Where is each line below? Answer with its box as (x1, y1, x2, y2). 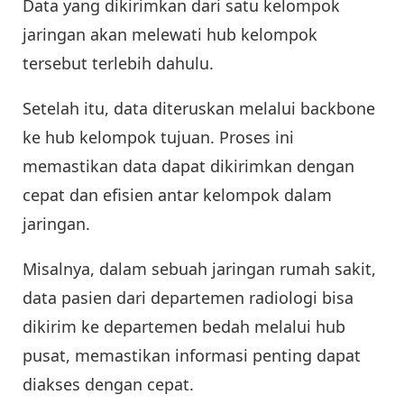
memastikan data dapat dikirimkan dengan (23, 154, 354, 177)
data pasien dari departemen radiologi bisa (23, 286, 353, 308)
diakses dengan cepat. (23, 372, 194, 395)
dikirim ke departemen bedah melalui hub (23, 315, 345, 337)
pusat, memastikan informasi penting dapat (23, 344, 361, 366)
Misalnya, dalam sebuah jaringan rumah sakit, (23, 257, 376, 280)
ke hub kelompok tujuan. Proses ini (23, 125, 294, 148)
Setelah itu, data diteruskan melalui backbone (23, 96, 375, 119)
